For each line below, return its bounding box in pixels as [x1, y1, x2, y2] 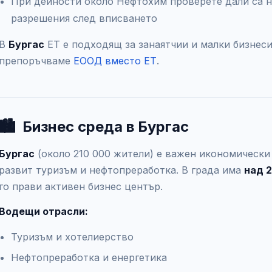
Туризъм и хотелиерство [11, 231, 134, 243]
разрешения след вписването [11, 12, 157, 24]
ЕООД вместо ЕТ [73, 55, 157, 67]
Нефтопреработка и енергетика [11, 251, 167, 263]
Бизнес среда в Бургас [22, 118, 189, 135]
